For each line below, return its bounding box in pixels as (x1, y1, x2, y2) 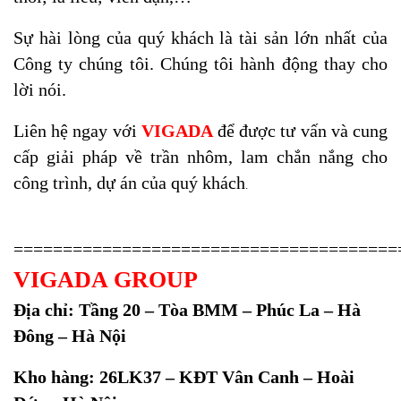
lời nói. (13, 80, 66, 99)
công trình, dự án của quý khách (13, 173, 245, 192)
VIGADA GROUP (13, 267, 198, 294)
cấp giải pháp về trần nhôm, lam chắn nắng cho (13, 147, 388, 166)
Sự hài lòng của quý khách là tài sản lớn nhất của (13, 28, 388, 47)
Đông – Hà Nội (13, 327, 126, 346)
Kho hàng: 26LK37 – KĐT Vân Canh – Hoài (13, 368, 354, 388)
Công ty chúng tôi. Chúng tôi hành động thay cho (13, 54, 388, 73)
